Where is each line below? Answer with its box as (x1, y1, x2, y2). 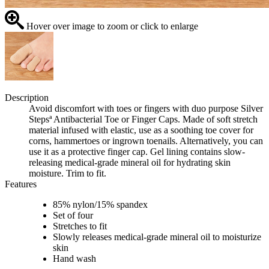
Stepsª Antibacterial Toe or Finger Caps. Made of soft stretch (29, 114, 258, 125)
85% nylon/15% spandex (53, 199, 148, 210)
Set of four (53, 210, 93, 221)
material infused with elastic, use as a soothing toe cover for (29, 125, 253, 136)
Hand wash (53, 253, 96, 264)
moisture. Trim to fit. (29, 168, 106, 179)
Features (5, 179, 37, 190)
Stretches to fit (53, 221, 107, 232)
